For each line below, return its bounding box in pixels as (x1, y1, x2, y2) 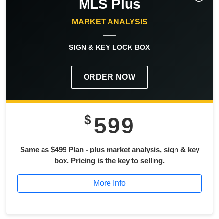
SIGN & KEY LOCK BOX (69, 43, 150, 51)
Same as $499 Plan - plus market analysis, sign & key (20, 145, 199, 153)
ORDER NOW (83, 72, 136, 81)
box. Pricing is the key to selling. (54, 156, 165, 165)
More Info (93, 178, 126, 187)
